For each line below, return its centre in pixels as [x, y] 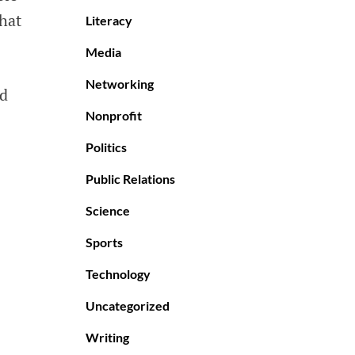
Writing [107, 338]
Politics [106, 147]
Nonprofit [114, 116]
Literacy [109, 21]
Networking [120, 84]
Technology [118, 274]
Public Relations [130, 179]
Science [108, 211]
